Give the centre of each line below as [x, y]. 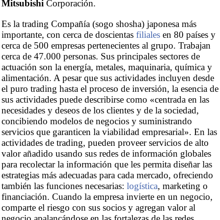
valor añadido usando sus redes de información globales [106, 153]
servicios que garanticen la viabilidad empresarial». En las [109, 132]
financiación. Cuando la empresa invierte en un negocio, [107, 196]
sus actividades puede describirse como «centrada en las [105, 99]
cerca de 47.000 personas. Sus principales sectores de [101, 56]
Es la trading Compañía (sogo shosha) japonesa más [99, 24]
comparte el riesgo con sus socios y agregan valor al [98, 207]
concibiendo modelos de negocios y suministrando [97, 121]
